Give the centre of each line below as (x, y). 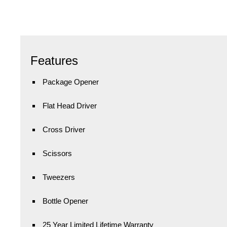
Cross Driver (64, 129)
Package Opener (71, 82)
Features (54, 60)
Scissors (57, 153)
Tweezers (59, 177)
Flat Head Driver (70, 105)
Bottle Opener (65, 201)
